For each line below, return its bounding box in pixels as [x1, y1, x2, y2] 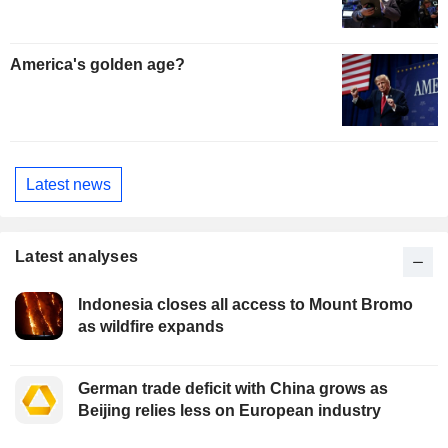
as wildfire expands [78, 318, 224, 336]
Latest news [26, 175, 111, 193]
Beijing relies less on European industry [78, 402, 381, 420]
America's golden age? [10, 56, 185, 74]
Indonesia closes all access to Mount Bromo [78, 296, 413, 314]
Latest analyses [15, 248, 139, 266]
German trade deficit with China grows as [78, 380, 388, 398]
